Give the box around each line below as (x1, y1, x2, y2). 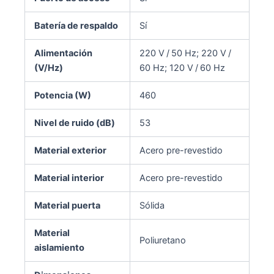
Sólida (139, 199, 165, 211)
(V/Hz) (34, 62, 63, 73)
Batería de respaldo (34, 20, 118, 31)
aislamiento (34, 242, 84, 253)
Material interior (34, 172, 104, 183)
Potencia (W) (34, 89, 91, 101)
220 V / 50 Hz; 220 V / (139, 47, 233, 59)
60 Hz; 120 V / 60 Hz (139, 62, 225, 73)
